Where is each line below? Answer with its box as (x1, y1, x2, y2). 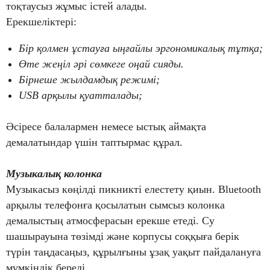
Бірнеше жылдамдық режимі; (19, 74, 160, 86)
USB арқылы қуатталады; (19, 89, 142, 102)
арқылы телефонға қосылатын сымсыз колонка (6, 199, 225, 212)
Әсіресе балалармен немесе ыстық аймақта (6, 121, 206, 133)
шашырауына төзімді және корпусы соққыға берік (6, 230, 239, 243)
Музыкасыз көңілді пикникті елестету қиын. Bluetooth (6, 183, 261, 196)
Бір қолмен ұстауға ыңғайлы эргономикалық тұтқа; (19, 42, 263, 55)
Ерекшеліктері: (6, 16, 77, 28)
